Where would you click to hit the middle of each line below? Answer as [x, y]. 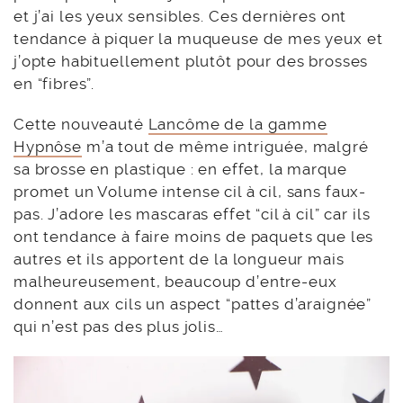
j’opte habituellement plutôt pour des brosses [191, 61]
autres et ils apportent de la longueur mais [179, 259]
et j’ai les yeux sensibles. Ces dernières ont [180, 16]
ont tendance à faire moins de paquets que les [194, 236]
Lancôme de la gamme [237, 124]
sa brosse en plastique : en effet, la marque [180, 169]
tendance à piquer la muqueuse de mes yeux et [198, 38]
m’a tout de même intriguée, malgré [225, 146]
